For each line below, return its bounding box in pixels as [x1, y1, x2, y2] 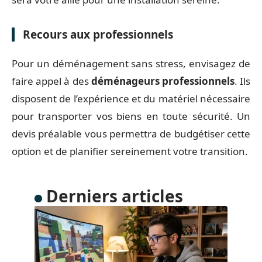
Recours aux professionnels [23, 27, 173, 42]
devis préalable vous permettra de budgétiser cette [12, 126, 250, 140]
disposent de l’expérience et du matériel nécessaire [12, 91, 250, 105]
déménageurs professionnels [91, 74, 235, 88]
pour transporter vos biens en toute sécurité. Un [12, 109, 250, 123]
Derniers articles [46, 184, 183, 207]
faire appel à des [12, 74, 91, 88]
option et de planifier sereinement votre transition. [12, 144, 248, 158]
